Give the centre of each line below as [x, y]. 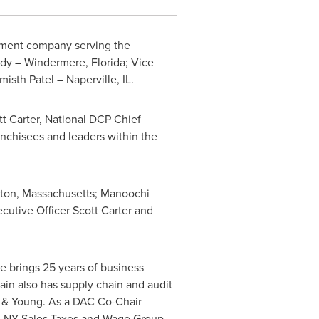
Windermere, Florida [74, 62]
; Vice [139, 62]
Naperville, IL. [100, 79]
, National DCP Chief [90, 119]
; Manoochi [122, 193]
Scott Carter [102, 210]
